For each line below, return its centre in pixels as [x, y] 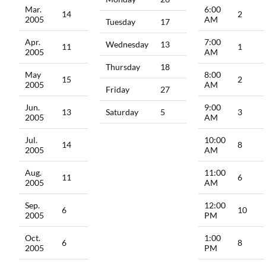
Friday [118, 90]
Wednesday [127, 45]
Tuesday [121, 22]
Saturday [122, 112]
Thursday [123, 67]
